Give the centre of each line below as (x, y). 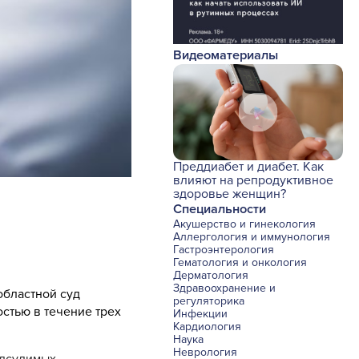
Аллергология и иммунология (252, 237)
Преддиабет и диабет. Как (248, 167)
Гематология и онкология (240, 263)
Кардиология (207, 327)
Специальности (220, 210)
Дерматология (211, 276)
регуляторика (209, 301)
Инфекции (200, 314)
